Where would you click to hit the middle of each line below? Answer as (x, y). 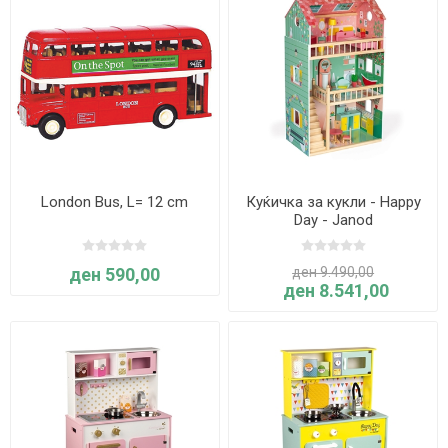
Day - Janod (333, 220)
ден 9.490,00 (333, 272)
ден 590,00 (115, 275)
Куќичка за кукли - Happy (333, 202)
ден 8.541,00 (335, 291)
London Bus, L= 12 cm (115, 202)
